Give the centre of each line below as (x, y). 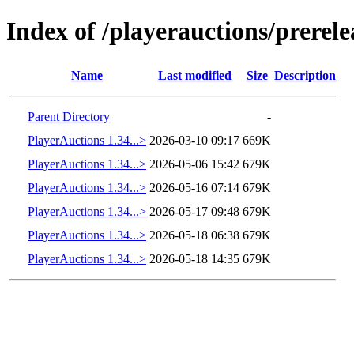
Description (305, 75)
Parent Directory (69, 116)
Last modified (194, 75)
